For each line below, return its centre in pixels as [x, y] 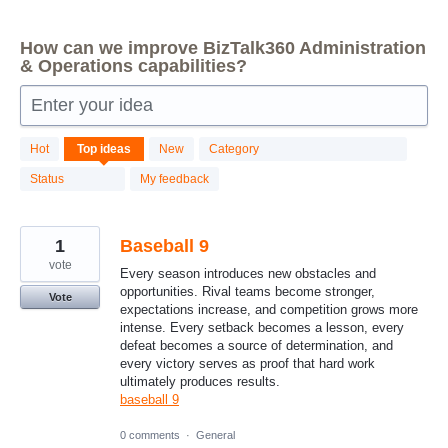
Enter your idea [92, 105]
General [215, 434]
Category [234, 149]
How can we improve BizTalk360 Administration [223, 48]
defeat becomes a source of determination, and [256, 346]
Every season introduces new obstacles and [248, 274]
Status [47, 179]
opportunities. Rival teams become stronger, [247, 292]
